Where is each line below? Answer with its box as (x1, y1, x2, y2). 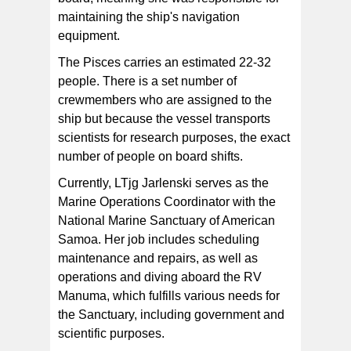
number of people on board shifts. (58, 150, 243, 164)
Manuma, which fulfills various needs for (58, 289, 280, 303)
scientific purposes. (58, 327, 165, 341)
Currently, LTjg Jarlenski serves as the (58, 176, 269, 190)
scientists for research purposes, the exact (58, 131, 290, 145)
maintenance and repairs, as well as (58, 251, 258, 266)
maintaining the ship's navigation (58, 10, 240, 24)
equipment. (58, 29, 120, 43)
